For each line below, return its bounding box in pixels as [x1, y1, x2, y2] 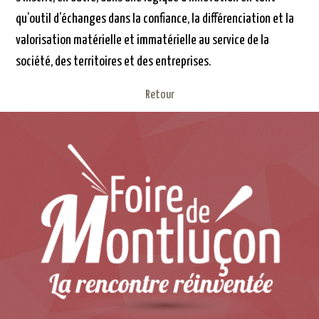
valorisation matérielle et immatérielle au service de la [16, 33, 270, 48]
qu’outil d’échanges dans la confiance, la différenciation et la [16, 12, 295, 26]
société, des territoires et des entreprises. [16, 55, 211, 69]
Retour [145, 89, 174, 102]
